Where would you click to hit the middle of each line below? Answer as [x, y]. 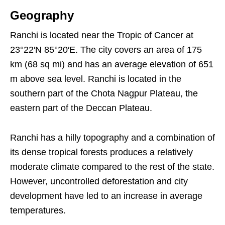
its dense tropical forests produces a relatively [101, 152]
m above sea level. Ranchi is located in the [96, 79]
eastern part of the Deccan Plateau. [81, 108]
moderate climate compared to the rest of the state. [112, 166]
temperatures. [38, 210]
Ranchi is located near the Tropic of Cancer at [102, 35]
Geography [42, 15]
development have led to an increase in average [106, 196]
